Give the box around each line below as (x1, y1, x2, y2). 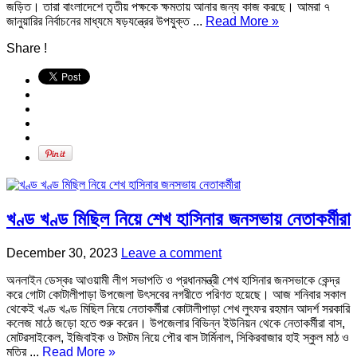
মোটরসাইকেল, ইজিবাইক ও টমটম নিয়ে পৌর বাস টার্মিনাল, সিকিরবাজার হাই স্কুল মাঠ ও (6, 330, 349, 344)
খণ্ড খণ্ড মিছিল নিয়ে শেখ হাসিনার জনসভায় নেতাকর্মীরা (6, 207, 351, 229)
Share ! (6, 41, 47, 55)
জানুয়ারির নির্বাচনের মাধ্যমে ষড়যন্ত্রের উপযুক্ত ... (6, 14, 206, 28)
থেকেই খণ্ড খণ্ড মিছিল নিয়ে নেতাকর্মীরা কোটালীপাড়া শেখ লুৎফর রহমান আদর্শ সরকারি (6, 301, 350, 316)
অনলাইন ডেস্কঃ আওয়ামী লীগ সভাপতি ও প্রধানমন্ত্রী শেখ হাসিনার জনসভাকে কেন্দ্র (6, 273, 339, 287)
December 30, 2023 (6, 245, 118, 260)
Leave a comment (121, 245, 222, 260)
